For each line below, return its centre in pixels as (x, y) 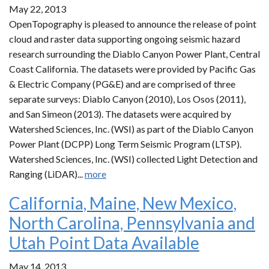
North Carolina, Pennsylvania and (132, 223)
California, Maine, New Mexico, (123, 203)
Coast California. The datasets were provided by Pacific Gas (132, 69)
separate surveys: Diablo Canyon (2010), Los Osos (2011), (127, 99)
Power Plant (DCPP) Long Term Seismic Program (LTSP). (125, 144)
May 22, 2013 (38, 9)
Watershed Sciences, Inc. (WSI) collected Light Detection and (133, 159)
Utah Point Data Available (104, 243)
